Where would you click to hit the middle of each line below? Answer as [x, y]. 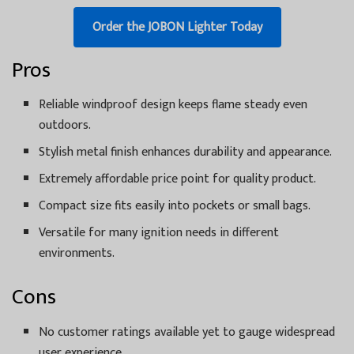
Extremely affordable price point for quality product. [178, 179]
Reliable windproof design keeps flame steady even [173, 105]
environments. [77, 254]
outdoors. [65, 126]
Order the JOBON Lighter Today [177, 28]
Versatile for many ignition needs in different [159, 233]
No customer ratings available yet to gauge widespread [187, 332]
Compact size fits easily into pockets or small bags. [175, 206]
